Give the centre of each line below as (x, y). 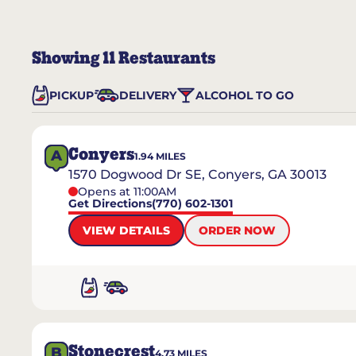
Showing (67, 58)
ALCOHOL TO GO (245, 95)
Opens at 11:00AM (127, 192)
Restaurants (165, 58)
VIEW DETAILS (126, 230)
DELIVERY (148, 95)
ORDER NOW (237, 230)
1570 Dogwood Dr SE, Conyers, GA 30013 (197, 174)
